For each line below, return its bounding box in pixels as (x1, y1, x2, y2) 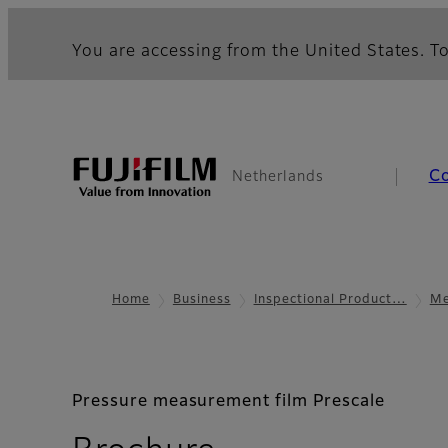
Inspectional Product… (253, 294, 407, 306)
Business (172, 294, 231, 306)
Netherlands (232, 170, 324, 184)
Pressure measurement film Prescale (72, 394, 385, 411)
